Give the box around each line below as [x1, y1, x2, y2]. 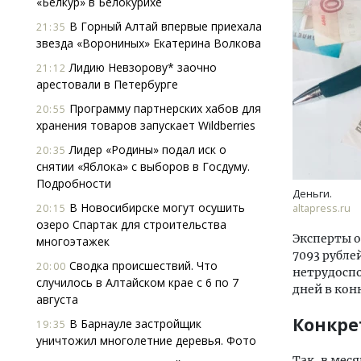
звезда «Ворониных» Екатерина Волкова [36, 35, 261, 51]
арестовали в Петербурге [36, 77, 178, 92]
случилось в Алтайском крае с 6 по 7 [36, 275, 239, 290]
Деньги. [293, 187, 332, 201]
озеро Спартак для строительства [36, 217, 226, 232]
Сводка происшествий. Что [66, 258, 218, 273]
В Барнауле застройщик [66, 316, 201, 331]
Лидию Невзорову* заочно [66, 60, 217, 75]
